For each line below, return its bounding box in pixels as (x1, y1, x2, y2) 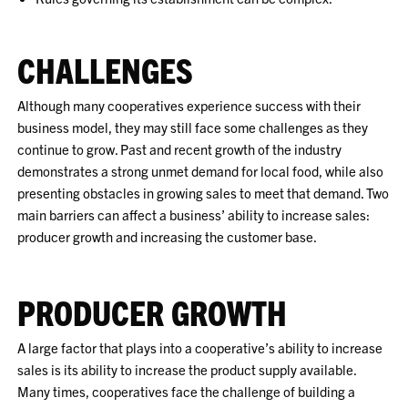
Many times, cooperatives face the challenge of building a (17, 382, 356, 400)
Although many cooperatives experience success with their (17, 97, 362, 114)
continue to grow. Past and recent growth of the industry (17, 140, 342, 158)
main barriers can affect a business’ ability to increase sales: (17, 206, 371, 223)
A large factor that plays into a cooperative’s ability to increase (17, 339, 383, 356)
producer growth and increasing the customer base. (17, 228, 318, 245)
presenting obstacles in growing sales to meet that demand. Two (17, 184, 390, 201)
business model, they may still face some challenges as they (17, 118, 369, 136)
